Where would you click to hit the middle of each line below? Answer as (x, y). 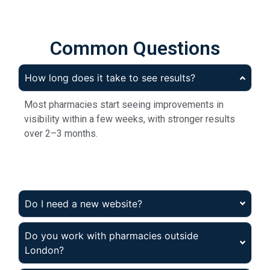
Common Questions (135, 49)
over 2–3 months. (61, 134)
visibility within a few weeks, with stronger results (130, 119)
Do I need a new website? (83, 203)
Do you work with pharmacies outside (111, 235)
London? (44, 250)
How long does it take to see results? (110, 78)
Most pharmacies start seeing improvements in (124, 105)
